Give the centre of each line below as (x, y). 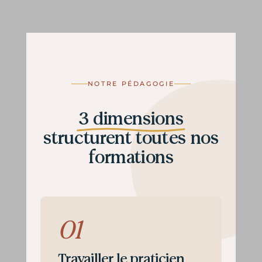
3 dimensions (131, 119)
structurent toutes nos (131, 138)
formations (131, 157)
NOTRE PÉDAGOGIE (131, 84)
